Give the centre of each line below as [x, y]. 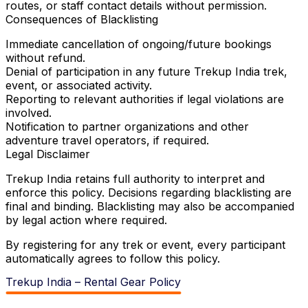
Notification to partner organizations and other [127, 127]
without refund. [45, 58]
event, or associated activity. [79, 86]
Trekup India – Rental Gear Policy [93, 282]
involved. [29, 113]
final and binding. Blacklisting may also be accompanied [150, 207]
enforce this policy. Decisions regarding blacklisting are [148, 193]
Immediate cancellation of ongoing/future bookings [139, 44]
